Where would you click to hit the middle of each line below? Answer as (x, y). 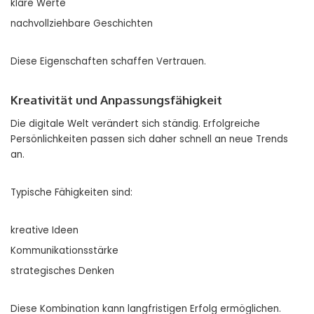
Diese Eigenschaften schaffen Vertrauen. (108, 62)
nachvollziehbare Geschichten (82, 24)
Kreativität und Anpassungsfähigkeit (116, 100)
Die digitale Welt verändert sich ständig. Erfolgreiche (135, 124)
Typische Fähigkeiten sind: (71, 193)
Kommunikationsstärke (64, 251)
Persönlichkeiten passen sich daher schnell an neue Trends (149, 139)
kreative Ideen (45, 231)
